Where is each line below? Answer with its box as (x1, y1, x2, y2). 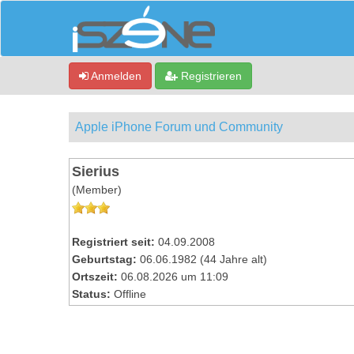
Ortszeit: (72, 270, 118, 283)
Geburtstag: (72, 253, 137, 265)
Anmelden (88, 69, 141, 82)
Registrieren (178, 69, 242, 82)
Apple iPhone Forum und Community (75, 119, 283, 134)
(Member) (72, 183, 122, 196)
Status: (72, 288, 111, 300)
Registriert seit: (72, 235, 155, 248)
